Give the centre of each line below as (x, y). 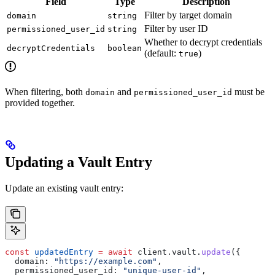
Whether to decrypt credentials (203, 42)
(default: (161, 53)
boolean (125, 48)
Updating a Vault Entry (79, 162)
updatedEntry (61, 252)
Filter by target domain (188, 15)
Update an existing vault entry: (64, 188)
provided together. (40, 103)
